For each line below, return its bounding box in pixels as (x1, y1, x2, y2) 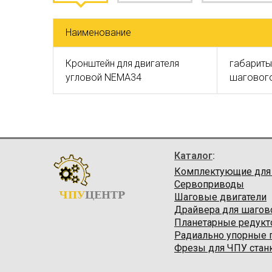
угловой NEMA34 (66, 72, 141, 83)
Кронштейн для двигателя (66, 58, 179, 69)
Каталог (174, 150, 212, 161)
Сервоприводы (174, 178, 244, 190)
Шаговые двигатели (174, 191, 267, 203)
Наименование (66, 27, 131, 38)
